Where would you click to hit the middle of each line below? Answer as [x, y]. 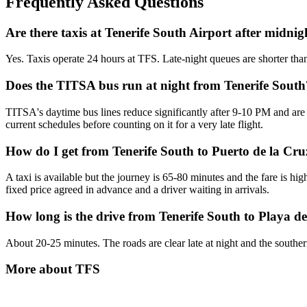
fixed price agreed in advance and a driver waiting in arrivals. [137, 190]
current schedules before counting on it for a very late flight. [134, 124]
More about [40, 269]
